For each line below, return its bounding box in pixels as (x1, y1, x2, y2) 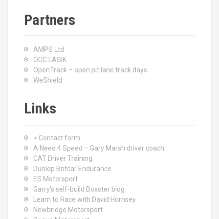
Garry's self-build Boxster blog (33, 185, 125, 193)
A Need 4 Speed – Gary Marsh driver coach (33, 144, 164, 152)
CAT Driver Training (33, 154, 92, 162)
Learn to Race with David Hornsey (33, 196, 136, 203)
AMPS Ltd (33, 45, 64, 53)
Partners (24, 11, 75, 28)
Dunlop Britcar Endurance (33, 165, 111, 173)
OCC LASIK (33, 56, 66, 64)
